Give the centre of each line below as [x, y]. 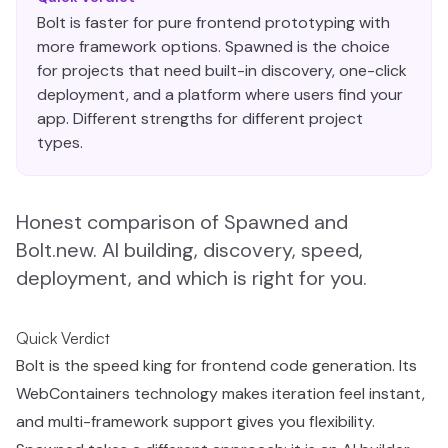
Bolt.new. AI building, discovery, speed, [189, 250]
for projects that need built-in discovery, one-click [222, 70]
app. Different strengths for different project [200, 118]
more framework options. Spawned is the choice [213, 46]
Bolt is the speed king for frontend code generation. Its [216, 365]
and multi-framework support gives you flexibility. [195, 421]
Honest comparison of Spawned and [182, 222]
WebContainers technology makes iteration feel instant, [220, 393]
